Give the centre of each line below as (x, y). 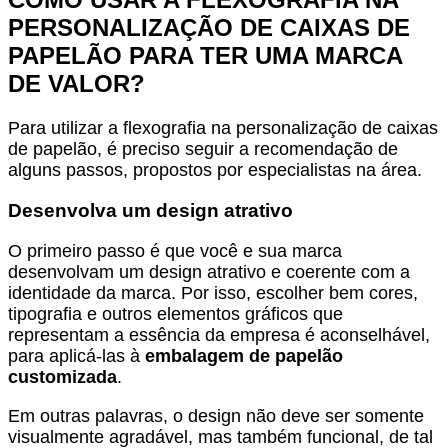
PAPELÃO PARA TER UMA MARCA (205, 56)
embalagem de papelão (244, 355)
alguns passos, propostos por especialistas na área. (215, 170)
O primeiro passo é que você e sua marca (175, 250)
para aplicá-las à (76, 355)
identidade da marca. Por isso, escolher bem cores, (213, 292)
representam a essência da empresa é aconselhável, (219, 334)
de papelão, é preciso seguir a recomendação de (203, 149)
